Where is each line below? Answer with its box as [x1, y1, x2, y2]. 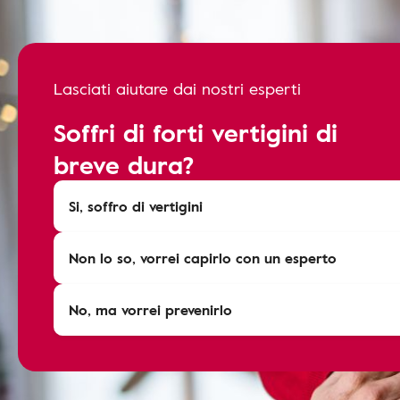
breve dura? [54, 146, 195, 183]
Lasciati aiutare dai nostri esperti [54, 77, 301, 100]
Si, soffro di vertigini [69, 196, 203, 217]
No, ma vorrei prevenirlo [69, 299, 232, 321]
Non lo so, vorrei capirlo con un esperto [69, 247, 337, 269]
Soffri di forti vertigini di [54, 113, 337, 151]
